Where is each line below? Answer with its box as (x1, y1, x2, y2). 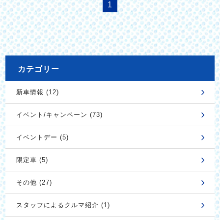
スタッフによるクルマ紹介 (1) (16, 201, 110, 209)
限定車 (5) (16, 156, 48, 164)
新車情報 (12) (16, 88, 59, 96)
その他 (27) (16, 179, 52, 187)
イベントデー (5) (16, 134, 69, 141)
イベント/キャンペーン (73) (16, 111, 103, 119)
